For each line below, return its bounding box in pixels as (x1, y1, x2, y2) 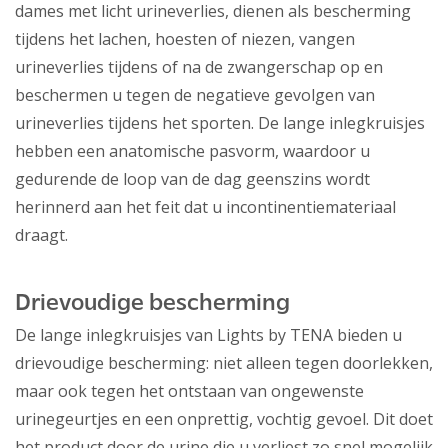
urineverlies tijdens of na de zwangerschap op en (15, 56, 383, 79)
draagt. (15, 224, 68, 247)
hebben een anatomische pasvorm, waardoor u (15, 140, 370, 163)
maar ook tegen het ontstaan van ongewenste (15, 380, 364, 403)
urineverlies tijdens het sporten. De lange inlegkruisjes (15, 112, 425, 135)
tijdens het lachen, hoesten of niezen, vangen (15, 28, 355, 51)
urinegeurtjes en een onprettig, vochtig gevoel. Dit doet (15, 408, 433, 431)
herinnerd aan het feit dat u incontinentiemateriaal (15, 196, 396, 219)
